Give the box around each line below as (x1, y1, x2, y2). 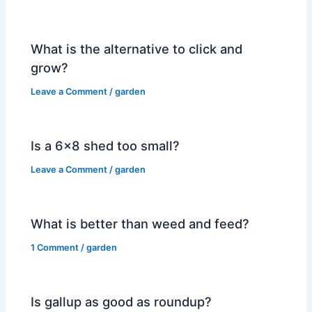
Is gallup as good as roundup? (31, 293, 212, 309)
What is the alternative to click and (31, 40, 243, 56)
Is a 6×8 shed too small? (31, 137, 180, 153)
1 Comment (31, 242, 79, 253)
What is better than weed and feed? (31, 215, 250, 231)
